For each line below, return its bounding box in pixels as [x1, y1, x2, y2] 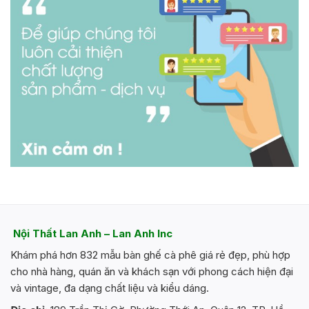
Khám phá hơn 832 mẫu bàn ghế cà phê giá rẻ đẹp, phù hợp [10, 248, 290, 262]
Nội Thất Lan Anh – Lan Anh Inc [10, 226, 172, 240]
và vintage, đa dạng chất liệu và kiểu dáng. [10, 281, 209, 295]
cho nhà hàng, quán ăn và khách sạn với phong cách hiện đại [10, 265, 293, 279]
